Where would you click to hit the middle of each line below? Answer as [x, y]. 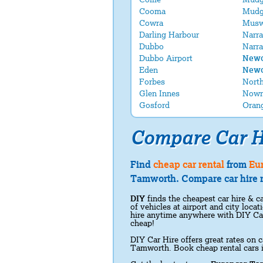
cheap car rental [189, 165]
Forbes [152, 82]
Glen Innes [159, 93]
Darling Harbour [169, 35]
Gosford [154, 105]
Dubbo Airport [166, 58]
